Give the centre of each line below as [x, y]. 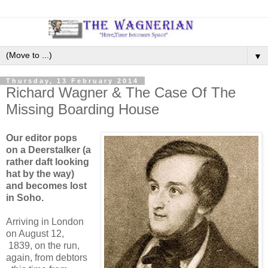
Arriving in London [45, 221]
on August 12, [35, 233]
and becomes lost [46, 185]
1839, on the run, [43, 245]
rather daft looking [48, 162]
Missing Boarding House [83, 109]
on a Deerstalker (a [48, 150]
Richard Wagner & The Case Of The [121, 92]
